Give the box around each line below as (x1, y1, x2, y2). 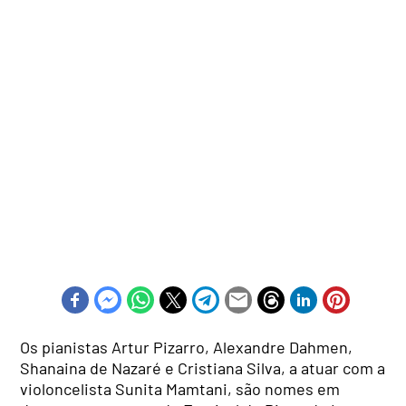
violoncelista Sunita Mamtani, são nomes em (20, 378, 341, 399)
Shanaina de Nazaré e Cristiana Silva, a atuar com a (20, 357, 386, 378)
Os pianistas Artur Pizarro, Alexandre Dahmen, (20, 336, 353, 357)
